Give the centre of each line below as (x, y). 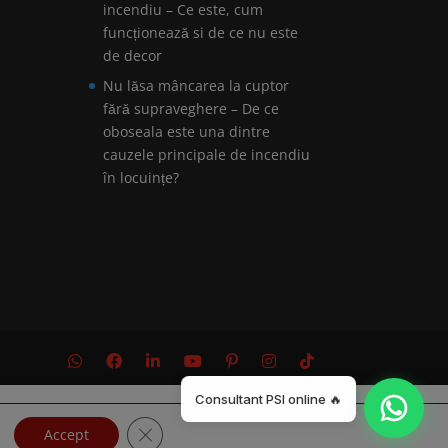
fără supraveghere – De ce (191, 109)
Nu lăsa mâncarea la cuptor (196, 86)
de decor (133, 56)
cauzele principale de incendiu (207, 155)
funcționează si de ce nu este (201, 33)
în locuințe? (141, 178)
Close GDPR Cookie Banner (232, 428)
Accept (66, 434)
